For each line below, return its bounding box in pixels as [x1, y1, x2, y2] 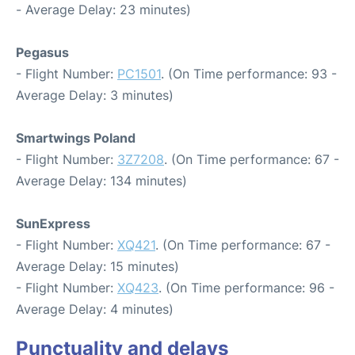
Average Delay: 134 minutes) [16, 173, 187, 189]
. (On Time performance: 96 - [158, 280, 334, 296]
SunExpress [16, 216, 90, 231]
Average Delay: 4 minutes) [16, 301, 174, 317]
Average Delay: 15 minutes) [16, 258, 179, 274]
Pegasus [16, 44, 69, 60]
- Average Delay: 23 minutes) [16, 2, 191, 17]
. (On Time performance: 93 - [161, 66, 337, 82]
